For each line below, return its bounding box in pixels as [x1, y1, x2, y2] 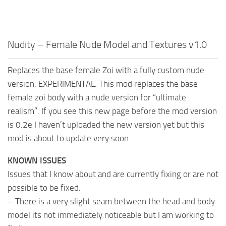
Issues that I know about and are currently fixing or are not [8, 168, 218, 179]
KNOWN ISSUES [8, 155, 66, 165]
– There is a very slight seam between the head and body [8, 196, 215, 206]
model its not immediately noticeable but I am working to [8, 209, 214, 220]
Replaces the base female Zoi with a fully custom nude [8, 65, 204, 75]
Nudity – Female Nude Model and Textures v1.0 [8, 38, 207, 50]
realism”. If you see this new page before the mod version [8, 105, 217, 116]
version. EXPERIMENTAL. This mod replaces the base [8, 78, 198, 89]
